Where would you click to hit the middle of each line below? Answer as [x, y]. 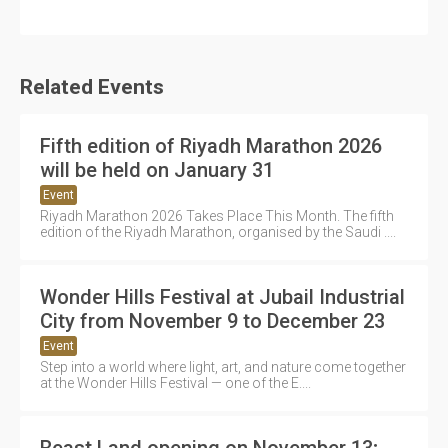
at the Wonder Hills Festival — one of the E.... [175, 382]
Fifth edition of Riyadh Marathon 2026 [211, 145]
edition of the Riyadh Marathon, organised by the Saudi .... [218, 231]
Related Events [92, 86]
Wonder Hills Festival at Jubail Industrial [222, 296]
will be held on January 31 [157, 169]
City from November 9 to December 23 [212, 320]
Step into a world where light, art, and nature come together [223, 366]
